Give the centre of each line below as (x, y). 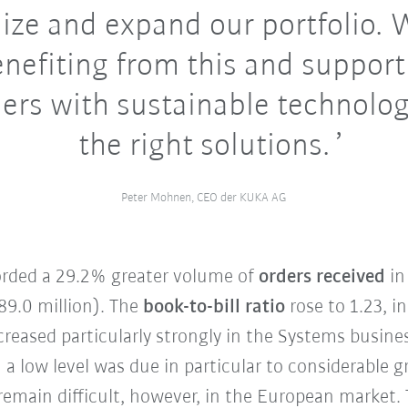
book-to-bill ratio (214, 307)
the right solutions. (204, 147)
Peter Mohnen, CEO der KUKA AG (204, 198)
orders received (321, 277)
